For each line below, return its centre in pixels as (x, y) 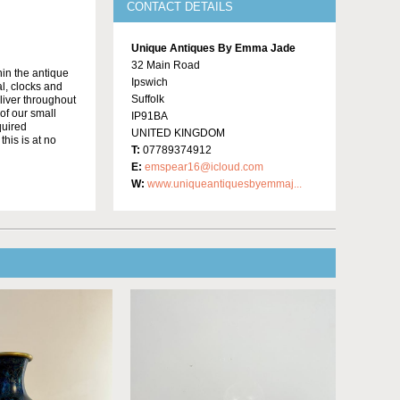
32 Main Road (166, 65)
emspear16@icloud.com (204, 167)
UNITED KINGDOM (178, 133)
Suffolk (148, 99)
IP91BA (150, 116)
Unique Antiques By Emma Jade (213, 48)
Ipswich (150, 82)
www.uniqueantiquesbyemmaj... (225, 183)
